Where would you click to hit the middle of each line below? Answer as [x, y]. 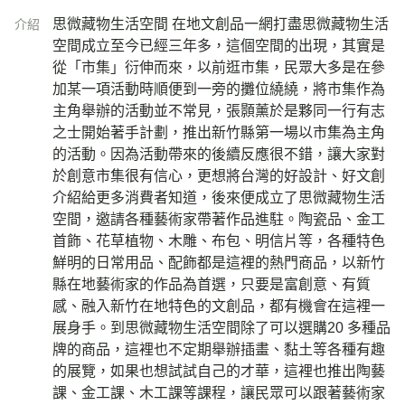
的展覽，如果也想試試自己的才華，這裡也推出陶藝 [219, 372]
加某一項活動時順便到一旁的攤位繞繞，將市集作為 [219, 89]
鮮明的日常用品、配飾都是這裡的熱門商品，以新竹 [219, 263]
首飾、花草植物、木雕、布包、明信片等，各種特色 [219, 241]
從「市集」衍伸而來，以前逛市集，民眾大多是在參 [219, 68]
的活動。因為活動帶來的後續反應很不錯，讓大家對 [219, 155]
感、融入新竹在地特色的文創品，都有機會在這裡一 [219, 306]
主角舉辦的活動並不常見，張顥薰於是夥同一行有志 [219, 111]
